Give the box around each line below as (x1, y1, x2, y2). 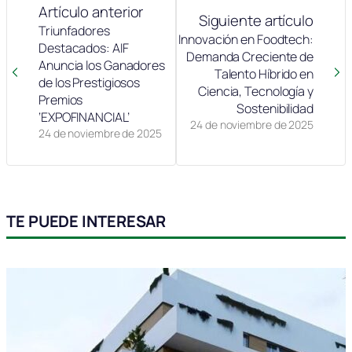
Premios (38, 91, 83, 109)
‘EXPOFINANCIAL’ (38, 108, 130, 126)
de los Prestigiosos (38, 74, 141, 92)
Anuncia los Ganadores (38, 57, 165, 75)
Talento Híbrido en (214, 65, 313, 83)
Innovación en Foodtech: (178, 31, 313, 49)
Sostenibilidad (236, 100, 313, 118)
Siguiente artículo (198, 10, 313, 31)
